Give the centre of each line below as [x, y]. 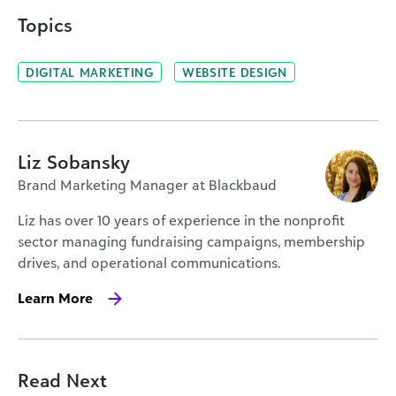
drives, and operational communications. [149, 262]
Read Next [62, 380]
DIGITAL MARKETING [90, 72]
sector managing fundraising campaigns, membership [191, 241]
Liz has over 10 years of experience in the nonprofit [181, 220]
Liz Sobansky [74, 161]
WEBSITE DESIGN [234, 72]
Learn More [55, 297]
